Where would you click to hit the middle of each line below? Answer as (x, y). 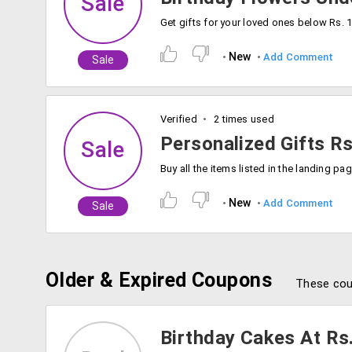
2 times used (242, 119)
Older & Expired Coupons (159, 280)
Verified (179, 119)
